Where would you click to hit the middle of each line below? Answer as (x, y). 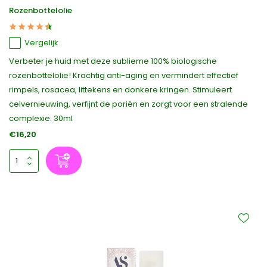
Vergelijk (41, 43)
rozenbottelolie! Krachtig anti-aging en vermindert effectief (124, 75)
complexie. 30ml (41, 118)
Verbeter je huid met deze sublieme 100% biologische (113, 61)
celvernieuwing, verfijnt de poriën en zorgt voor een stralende (128, 104)
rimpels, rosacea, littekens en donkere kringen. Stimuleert (120, 90)
